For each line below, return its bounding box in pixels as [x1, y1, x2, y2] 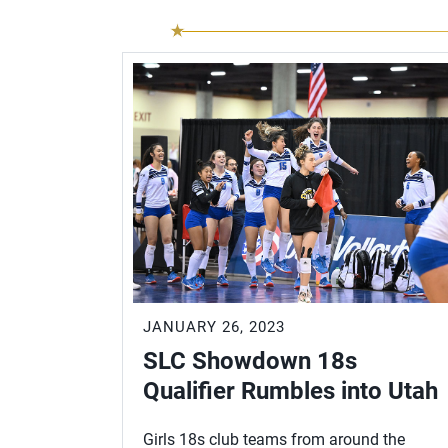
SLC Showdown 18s [143, 347, 357, 375]
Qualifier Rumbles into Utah [143, 377, 438, 405]
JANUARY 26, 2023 [143, 318, 285, 336]
